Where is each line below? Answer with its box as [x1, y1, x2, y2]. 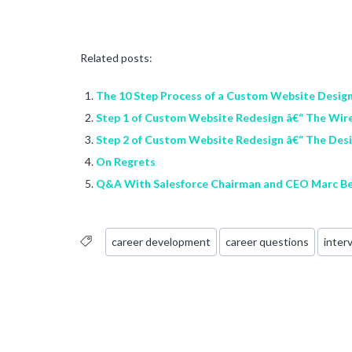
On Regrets [96, 154, 156, 168]
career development [112, 234, 211, 248]
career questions [225, 234, 309, 248]
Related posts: [80, 50, 152, 64]
